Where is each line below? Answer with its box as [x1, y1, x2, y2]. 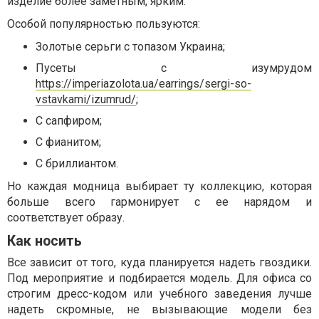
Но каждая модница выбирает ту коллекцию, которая [7, 179, 312, 193]
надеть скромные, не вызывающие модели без [7, 303, 312, 316]
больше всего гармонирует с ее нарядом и [7, 195, 312, 209]
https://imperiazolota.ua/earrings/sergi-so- [36, 77, 251, 90]
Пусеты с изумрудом [36, 61, 312, 75]
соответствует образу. [7, 211, 125, 224]
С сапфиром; [36, 114, 102, 127]
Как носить [7, 233, 82, 249]
